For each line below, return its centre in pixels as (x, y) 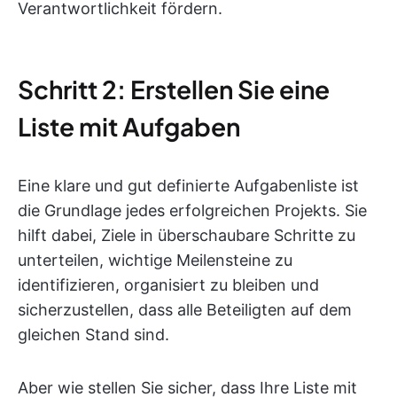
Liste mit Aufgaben (129, 127)
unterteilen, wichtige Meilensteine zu (155, 261)
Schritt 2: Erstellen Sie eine (174, 90)
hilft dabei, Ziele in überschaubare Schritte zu (187, 236)
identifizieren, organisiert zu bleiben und (168, 285)
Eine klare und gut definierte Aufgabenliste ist (188, 186)
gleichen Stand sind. (93, 335)
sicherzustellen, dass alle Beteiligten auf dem (185, 310)
